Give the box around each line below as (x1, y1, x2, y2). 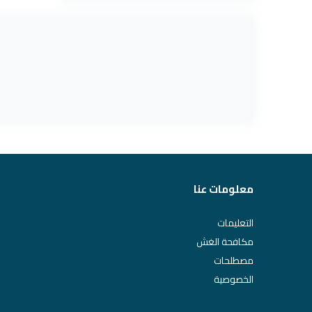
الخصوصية (214, 270, 253, 288)
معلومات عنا (194, 179, 253, 199)
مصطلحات (214, 251, 253, 270)
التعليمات (217, 214, 253, 232)
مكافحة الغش (196, 233, 253, 251)
